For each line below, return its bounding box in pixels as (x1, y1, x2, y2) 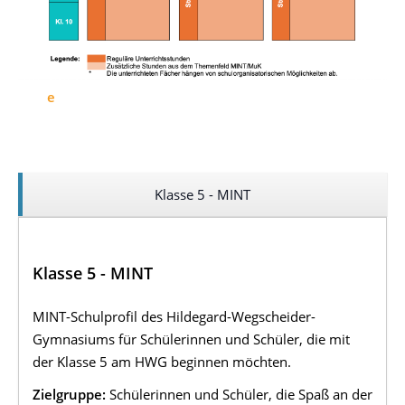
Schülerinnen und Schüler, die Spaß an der (106, 384, 372, 403)
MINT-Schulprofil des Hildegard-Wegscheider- (33, 307, 316, 326)
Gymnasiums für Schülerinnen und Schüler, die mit (33, 330, 350, 349)
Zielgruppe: (33, 384, 106, 403)
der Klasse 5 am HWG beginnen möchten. (33, 353, 291, 372)
